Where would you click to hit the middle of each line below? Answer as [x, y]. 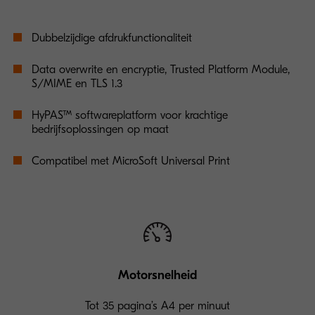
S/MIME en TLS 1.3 [77, 84]
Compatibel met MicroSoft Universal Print [131, 161]
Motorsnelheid [157, 275]
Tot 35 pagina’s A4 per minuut [157, 306]
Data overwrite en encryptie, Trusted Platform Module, [161, 70]
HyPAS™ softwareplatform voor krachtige [130, 115]
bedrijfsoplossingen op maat [100, 129]
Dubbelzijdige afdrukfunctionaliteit [112, 38]
